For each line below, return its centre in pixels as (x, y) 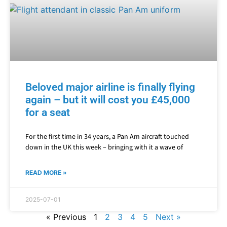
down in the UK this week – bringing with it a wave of (104, 150)
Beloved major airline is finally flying (110, 90)
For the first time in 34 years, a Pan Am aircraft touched (107, 140)
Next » (168, 220)
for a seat (48, 115)
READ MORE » (46, 175)
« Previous (66, 220)
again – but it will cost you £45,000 (108, 103)
